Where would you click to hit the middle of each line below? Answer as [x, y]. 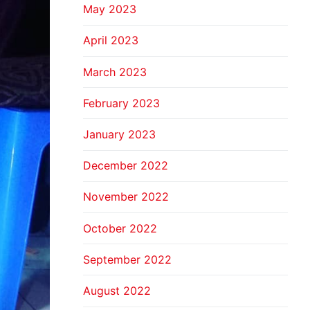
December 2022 [126, 166]
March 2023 [115, 72]
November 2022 [126, 197]
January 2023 [119, 134]
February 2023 [121, 103]
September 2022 [127, 259]
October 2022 [120, 228]
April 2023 [111, 40]
